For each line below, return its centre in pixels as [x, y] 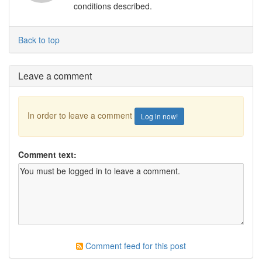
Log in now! [159, 116]
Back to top [39, 40]
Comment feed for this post [135, 246]
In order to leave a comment [81, 115]
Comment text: [47, 154]
